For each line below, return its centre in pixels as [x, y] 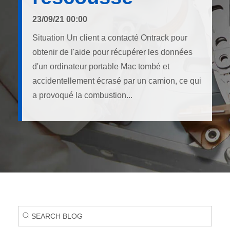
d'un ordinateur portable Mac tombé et [101, 66]
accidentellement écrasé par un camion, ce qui [117, 81]
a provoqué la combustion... [82, 95]
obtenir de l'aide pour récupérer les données [112, 52]
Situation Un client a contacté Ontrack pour [110, 38]
